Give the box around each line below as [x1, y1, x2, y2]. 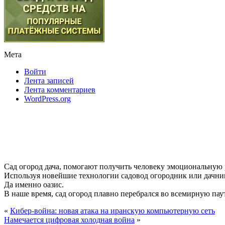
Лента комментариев [24, 85, 95, 94]
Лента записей [24, 76, 74, 85]
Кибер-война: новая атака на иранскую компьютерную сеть [10, 206, 215, 215]
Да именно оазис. [4, 180, 64, 189]
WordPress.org [24, 94, 71, 103]
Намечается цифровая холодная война [4, 215, 135, 224]
